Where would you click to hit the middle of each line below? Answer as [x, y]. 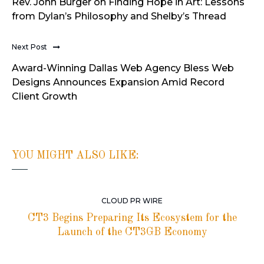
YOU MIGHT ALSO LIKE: [75, 156]
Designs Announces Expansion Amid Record [118, 82]
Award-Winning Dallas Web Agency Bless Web [123, 68]
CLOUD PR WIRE [132, 201]
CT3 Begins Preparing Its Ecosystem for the [132, 218]
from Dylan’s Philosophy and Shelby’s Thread [119, 16]
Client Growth [44, 96]
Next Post [29, 47]
